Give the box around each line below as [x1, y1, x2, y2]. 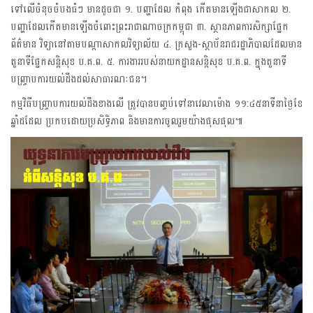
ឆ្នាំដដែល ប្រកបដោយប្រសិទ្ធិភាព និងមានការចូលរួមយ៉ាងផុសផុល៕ [10, 112, 242, 130]
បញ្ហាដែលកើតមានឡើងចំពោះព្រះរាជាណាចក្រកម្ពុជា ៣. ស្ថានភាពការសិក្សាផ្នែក [10, 17, 289, 36]
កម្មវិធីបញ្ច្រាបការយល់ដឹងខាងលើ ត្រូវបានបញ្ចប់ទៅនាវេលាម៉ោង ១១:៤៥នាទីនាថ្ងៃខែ [10, 94, 303, 112]
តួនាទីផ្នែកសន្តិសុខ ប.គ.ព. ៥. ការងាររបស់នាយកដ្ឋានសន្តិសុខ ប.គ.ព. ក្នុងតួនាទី [10, 52, 286, 71]
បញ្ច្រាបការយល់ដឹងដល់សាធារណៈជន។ [10, 70, 147, 88]
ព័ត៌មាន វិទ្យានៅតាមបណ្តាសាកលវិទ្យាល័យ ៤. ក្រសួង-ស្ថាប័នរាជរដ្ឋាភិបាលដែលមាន [10, 35, 302, 53]
